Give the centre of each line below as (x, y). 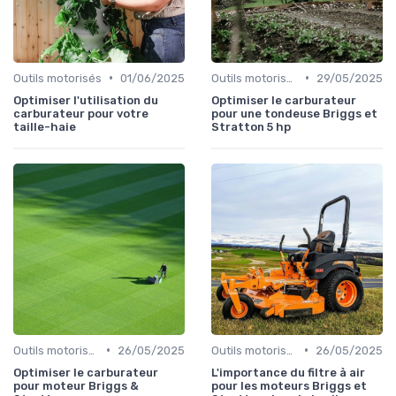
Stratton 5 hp (251, 126)
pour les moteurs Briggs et (289, 385)
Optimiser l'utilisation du (86, 100)
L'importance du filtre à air (288, 372)
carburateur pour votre (81, 113)
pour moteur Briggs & (76, 385)
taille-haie (45, 126)
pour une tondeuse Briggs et (294, 113)
